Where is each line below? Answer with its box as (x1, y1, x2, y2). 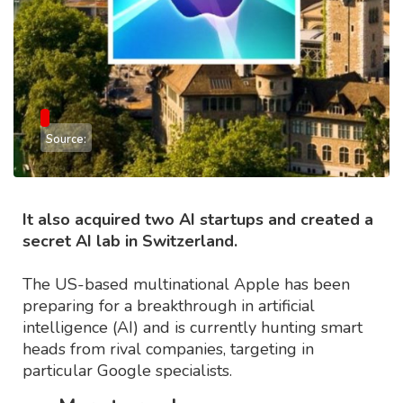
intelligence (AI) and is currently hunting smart (22, 316, 363, 338)
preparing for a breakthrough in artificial (22, 294, 315, 317)
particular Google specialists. (22, 359, 232, 381)
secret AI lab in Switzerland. (22, 229, 237, 252)
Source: (46, 130, 86, 148)
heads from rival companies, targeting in (22, 337, 314, 360)
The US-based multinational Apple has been (22, 273, 350, 295)
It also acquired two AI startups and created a (22, 208, 373, 230)
